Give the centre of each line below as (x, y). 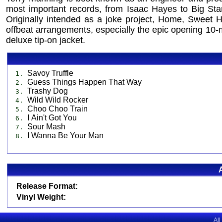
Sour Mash (46, 127)
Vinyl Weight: (41, 197)
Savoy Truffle (50, 73)
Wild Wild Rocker (58, 100)
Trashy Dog (48, 91)
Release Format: (47, 186)
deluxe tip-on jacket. (46, 40)
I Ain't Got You (52, 118)
